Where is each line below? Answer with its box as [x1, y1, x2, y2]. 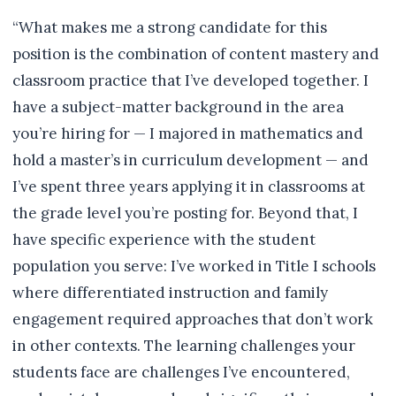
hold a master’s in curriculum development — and [12, 150, 369, 170]
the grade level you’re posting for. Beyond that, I [12, 203, 358, 223]
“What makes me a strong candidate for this [12, 18, 327, 37]
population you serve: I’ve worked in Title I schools [12, 256, 376, 276]
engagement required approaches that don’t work [12, 309, 373, 329]
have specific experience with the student [12, 230, 316, 249]
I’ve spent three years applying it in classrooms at [12, 177, 365, 196]
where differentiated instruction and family [12, 283, 328, 302]
